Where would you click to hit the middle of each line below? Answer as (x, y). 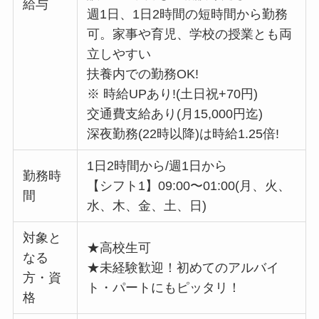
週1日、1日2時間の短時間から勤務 (188, 14)
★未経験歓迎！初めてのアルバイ (183, 267)
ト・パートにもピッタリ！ (164, 287)
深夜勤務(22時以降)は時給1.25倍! (183, 134)
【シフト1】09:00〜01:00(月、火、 (189, 185)
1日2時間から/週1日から (157, 166)
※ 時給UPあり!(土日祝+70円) (173, 94)
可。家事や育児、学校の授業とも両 (190, 34)
